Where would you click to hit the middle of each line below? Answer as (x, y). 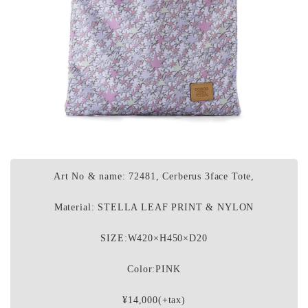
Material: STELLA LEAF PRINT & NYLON (154, 207)
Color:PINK (154, 269)
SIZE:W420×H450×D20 (154, 238)
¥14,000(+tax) (154, 300)
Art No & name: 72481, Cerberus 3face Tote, (154, 176)
